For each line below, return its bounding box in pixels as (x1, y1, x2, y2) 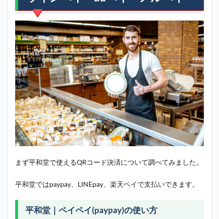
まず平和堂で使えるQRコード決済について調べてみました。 (15, 158, 203, 167)
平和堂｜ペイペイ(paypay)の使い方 (25, 205, 157, 216)
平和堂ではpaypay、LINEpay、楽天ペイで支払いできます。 (15, 180, 199, 189)
